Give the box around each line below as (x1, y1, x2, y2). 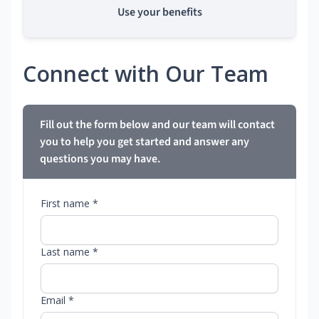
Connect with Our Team (23, 59, 268, 89)
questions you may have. (40, 151, 160, 167)
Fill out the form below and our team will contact (40, 117, 275, 133)
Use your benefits (117, 4, 202, 21)
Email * (41, 293, 74, 308)
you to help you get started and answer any (40, 134, 249, 150)
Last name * (41, 245, 98, 259)
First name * (41, 197, 98, 211)
